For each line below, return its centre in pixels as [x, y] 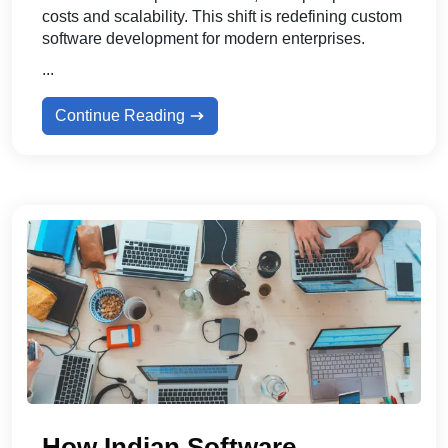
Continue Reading [122, 115]
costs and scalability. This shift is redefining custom [222, 16]
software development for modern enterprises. [203, 38]
